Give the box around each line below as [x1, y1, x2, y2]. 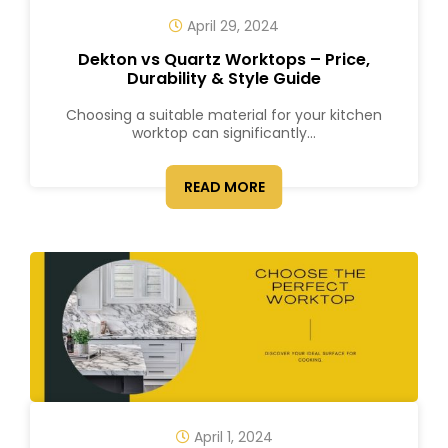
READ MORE [183, 177, 265, 197]
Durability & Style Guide [127, 67, 321, 90]
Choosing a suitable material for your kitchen [66, 105, 382, 125]
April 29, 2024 [183, 16, 279, 36]
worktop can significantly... [132, 123, 316, 143]
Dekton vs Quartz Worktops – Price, [78, 48, 370, 71]
